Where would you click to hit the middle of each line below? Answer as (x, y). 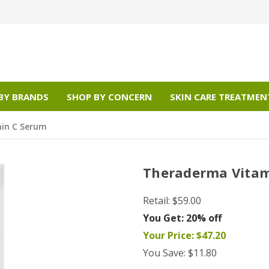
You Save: (164, 253)
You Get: (163, 218)
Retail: (158, 201)
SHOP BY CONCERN (109, 96)
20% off (203, 218)
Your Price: (168, 236)
